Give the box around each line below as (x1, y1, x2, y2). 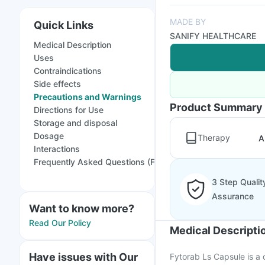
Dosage (34, 131, 64, 141)
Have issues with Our (29, 251, 138, 263)
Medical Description (34, 40, 111, 50)
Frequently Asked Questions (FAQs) (34, 157, 174, 167)
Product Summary (170, 101, 263, 114)
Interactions (34, 144, 80, 154)
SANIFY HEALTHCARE (170, 31, 256, 41)
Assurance (212, 191, 254, 201)
